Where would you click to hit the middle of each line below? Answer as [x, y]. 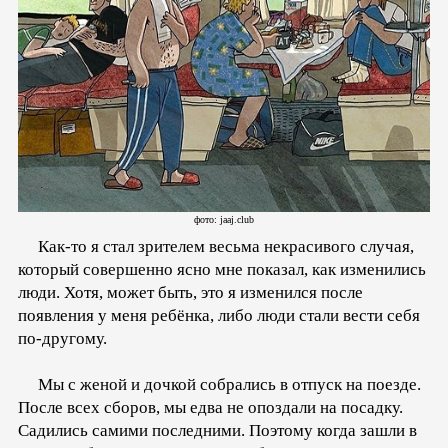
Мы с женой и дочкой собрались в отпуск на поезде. [219, 385]
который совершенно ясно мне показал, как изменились [222, 270]
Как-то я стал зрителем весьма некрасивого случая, [216, 247]
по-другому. [62, 339]
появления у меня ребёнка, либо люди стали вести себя [219, 316]
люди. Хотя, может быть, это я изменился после [190, 293]
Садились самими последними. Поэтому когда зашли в [217, 431]
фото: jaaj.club [224, 220]
